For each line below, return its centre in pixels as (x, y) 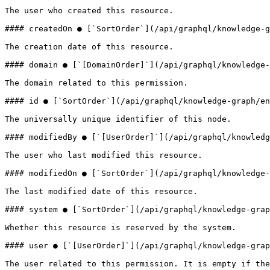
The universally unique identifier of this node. (118, 119)
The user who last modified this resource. (104, 155)
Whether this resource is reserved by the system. (121, 228)
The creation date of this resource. (89, 47)
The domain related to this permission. (96, 83)
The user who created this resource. (89, 11)
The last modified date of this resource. (101, 191)
